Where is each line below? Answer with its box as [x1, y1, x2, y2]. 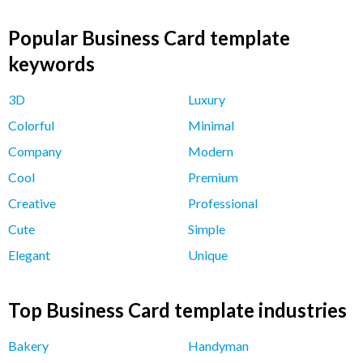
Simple [188, 221, 225, 237]
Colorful [8, 117, 54, 134]
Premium [188, 169, 238, 186]
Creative [8, 195, 56, 211]
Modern [188, 143, 233, 160]
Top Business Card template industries [8, 298, 347, 322]
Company [8, 143, 62, 160]
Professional [188, 195, 258, 211]
